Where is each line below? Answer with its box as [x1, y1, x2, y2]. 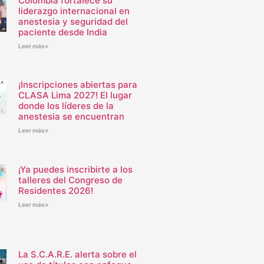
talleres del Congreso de [18, 174, 123, 186]
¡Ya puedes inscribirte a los [18, 164, 133, 176]
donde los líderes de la [18, 100, 114, 112]
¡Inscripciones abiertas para [18, 79, 137, 91]
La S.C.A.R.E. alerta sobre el [18, 249, 137, 260]
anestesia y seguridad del [18, 15, 128, 27]
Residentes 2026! [18, 185, 93, 197]
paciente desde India [18, 26, 107, 38]
